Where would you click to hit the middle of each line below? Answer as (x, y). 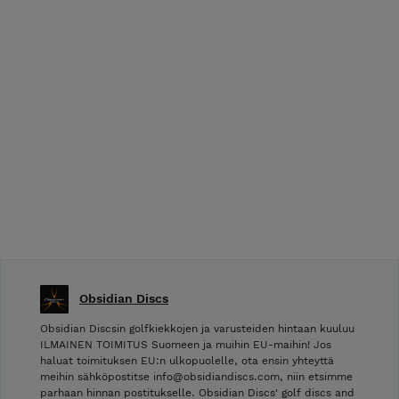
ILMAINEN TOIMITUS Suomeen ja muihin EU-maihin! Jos (186, 345)
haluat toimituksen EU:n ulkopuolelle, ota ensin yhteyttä (187, 361)
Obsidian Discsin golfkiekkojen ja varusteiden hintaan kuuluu (197, 329)
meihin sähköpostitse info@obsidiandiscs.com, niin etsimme (196, 377)
